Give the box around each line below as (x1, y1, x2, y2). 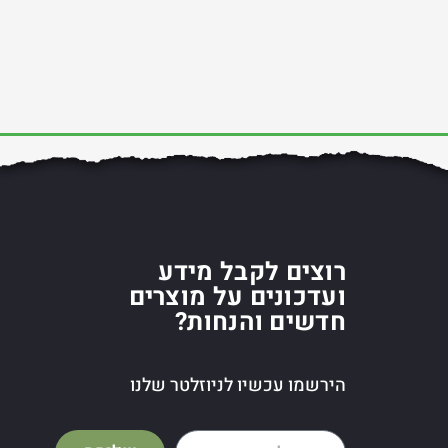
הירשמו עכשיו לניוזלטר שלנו (130, 371, 346, 399)
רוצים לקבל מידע (157, 253, 346, 291)
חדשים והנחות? (175, 303, 346, 341)
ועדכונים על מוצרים (128, 278, 346, 316)
